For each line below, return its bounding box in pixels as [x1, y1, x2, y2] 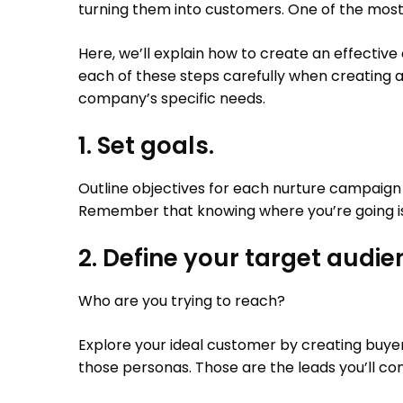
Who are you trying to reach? [78, 290, 285, 311]
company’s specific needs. [78, 87, 265, 109]
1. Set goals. [78, 129, 214, 162]
